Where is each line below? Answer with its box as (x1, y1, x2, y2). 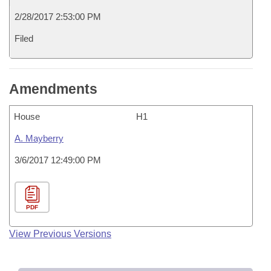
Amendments (9, 81, 97, 97)
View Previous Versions (9, 229, 111, 239)
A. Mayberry (15, 133, 64, 143)
